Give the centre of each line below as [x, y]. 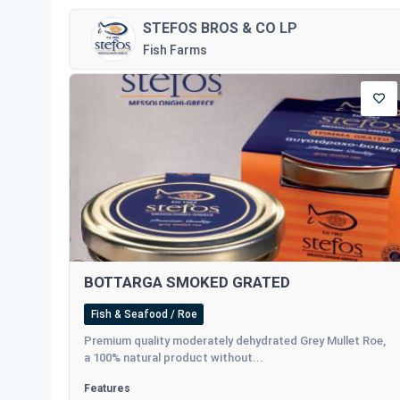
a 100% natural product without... [174, 358]
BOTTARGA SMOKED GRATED [187, 283]
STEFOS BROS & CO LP [220, 28]
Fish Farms [175, 50]
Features [107, 389]
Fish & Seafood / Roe [144, 315]
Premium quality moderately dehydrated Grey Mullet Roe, [235, 341]
